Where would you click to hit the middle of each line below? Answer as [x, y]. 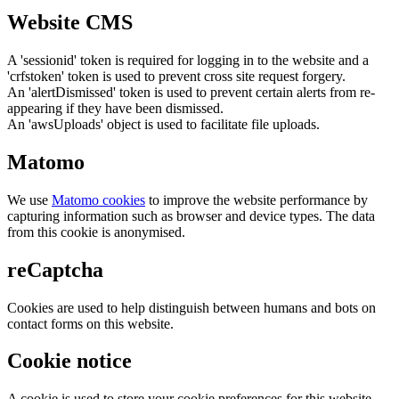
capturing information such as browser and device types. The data [191, 216]
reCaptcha [55, 269]
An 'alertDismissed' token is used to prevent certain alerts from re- [191, 92]
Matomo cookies [98, 199]
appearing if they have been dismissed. [115, 108]
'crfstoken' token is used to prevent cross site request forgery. [176, 76]
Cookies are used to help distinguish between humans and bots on [191, 307]
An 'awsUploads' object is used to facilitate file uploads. [163, 124]
